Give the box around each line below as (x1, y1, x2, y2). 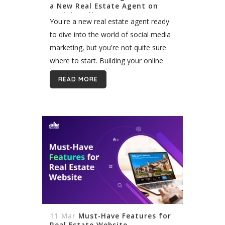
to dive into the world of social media (50, 29, 171, 39)
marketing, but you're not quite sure (50, 42, 166, 52)
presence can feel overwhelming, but (50, 68, 169, 78)
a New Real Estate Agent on (50, 1, 158, 11)
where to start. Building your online (50, 55, 163, 65)
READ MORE (58, 75, 98, 83)
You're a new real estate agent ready (50, 16, 169, 26)
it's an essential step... (50, 81, 120, 91)
